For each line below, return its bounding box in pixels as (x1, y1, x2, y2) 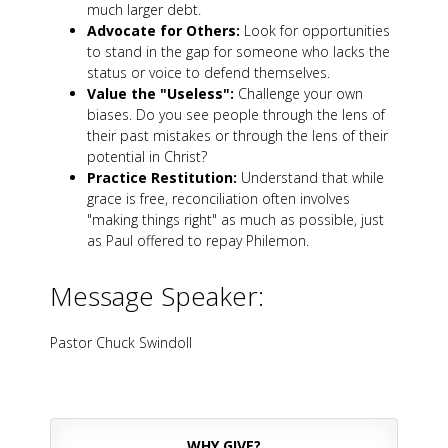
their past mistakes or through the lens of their (87, 126, 388, 146)
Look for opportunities (240, 21, 390, 41)
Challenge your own (234, 84, 363, 104)
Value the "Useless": (87, 84, 234, 104)
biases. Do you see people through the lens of (87, 105, 385, 125)
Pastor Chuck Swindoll (50, 333, 192, 353)
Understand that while (237, 168, 384, 188)
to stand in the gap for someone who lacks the (87, 42, 390, 62)
